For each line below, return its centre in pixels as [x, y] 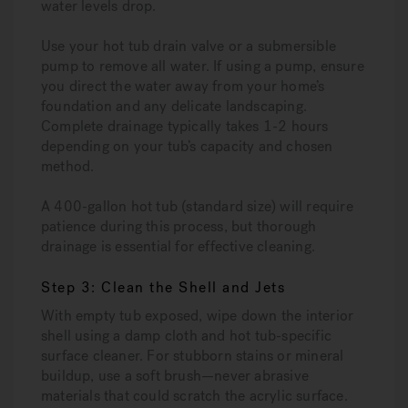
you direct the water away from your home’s [183, 86]
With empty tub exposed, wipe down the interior [198, 316]
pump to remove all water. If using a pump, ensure [203, 66]
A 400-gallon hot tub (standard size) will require [197, 206]
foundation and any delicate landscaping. [174, 106]
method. [68, 166]
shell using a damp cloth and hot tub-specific [187, 336]
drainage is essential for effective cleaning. [178, 246]
